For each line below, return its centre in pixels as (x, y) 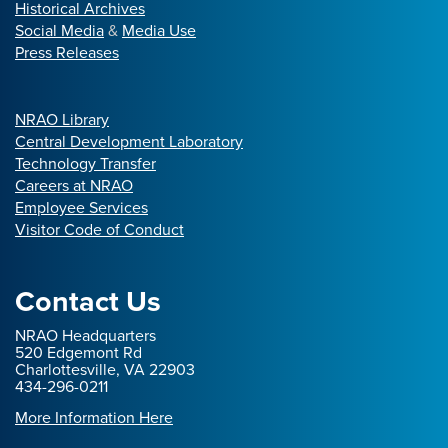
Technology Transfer (85, 164)
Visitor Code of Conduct (99, 230)
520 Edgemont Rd (78, 353)
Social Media (59, 31)
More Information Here (94, 418)
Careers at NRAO (74, 186)
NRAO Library (62, 120)
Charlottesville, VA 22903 (105, 370)
